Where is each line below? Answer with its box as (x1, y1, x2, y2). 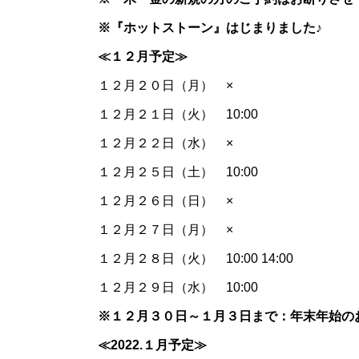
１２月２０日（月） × (98, 79, 233, 93)
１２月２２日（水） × (98, 136, 233, 151)
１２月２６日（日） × (98, 194, 233, 208)
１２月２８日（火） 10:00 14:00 (98, 252, 293, 266)
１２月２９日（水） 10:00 (98, 280, 271, 295)
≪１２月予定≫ (98, 50, 188, 64)
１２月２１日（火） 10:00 (98, 107, 258, 122)
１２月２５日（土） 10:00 (98, 165, 258, 179)
